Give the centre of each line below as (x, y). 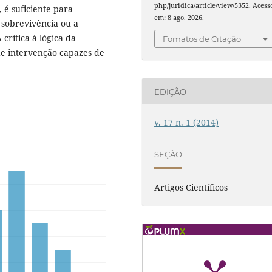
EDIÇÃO (171, 91)
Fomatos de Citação (202, 39)
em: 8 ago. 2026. (179, 17)
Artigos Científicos (191, 187)
